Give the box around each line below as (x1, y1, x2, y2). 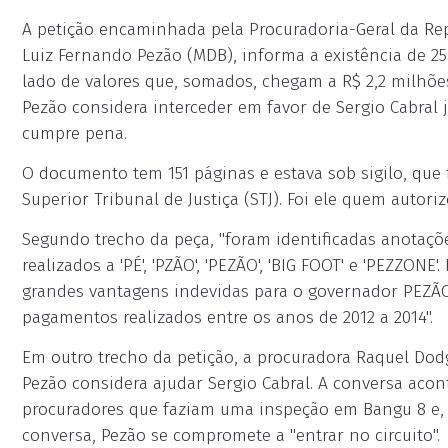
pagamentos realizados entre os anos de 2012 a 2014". (22, 307, 433, 328)
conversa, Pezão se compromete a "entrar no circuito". (22, 425, 440, 446)
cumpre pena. (22, 123, 127, 144)
